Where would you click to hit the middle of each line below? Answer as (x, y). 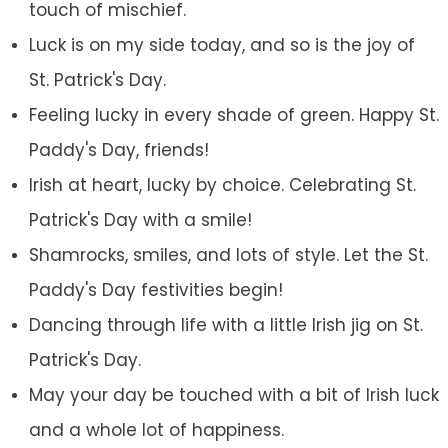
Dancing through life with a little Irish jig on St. (225, 325)
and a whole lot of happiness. (156, 430)
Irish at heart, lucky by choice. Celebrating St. (222, 185)
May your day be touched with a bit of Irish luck (233, 395)
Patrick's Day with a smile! (140, 220)
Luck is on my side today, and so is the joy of (221, 45)
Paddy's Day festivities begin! (155, 290)
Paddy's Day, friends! (118, 150)
